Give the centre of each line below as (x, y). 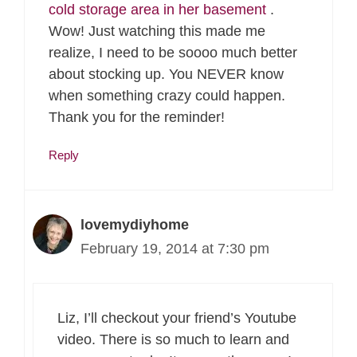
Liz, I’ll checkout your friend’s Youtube (177, 318)
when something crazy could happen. (167, 96)
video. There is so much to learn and (173, 339)
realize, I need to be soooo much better (173, 53)
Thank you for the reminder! (137, 118)
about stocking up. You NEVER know (166, 75)
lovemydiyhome (135, 224)
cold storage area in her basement (159, 10)
